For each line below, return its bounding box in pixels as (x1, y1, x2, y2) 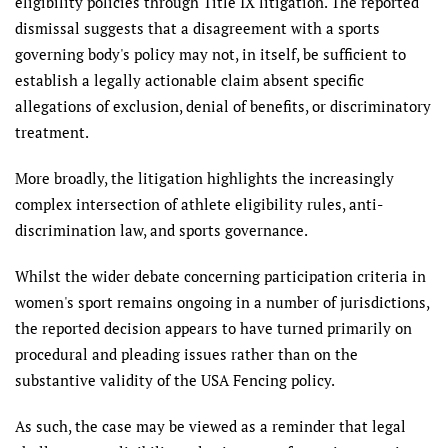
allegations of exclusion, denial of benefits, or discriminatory (15, 96, 431, 116)
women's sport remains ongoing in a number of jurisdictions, (15, 292, 429, 312)
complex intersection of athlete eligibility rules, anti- (15, 194, 383, 214)
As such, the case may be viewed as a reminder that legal (15, 416, 406, 436)
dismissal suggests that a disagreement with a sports (15, 18, 380, 38)
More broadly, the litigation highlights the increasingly (15, 168, 394, 188)
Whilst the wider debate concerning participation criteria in (15, 266, 426, 286)
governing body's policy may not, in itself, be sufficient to (15, 44, 406, 64)
